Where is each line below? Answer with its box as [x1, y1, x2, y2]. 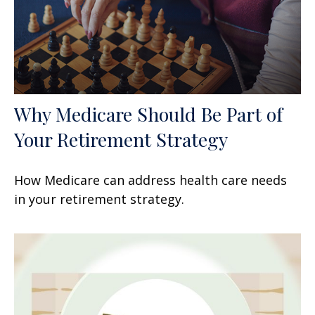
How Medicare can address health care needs [14, 171, 287, 188]
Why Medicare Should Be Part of [14, 101, 283, 127]
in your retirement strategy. [14, 190, 184, 207]
